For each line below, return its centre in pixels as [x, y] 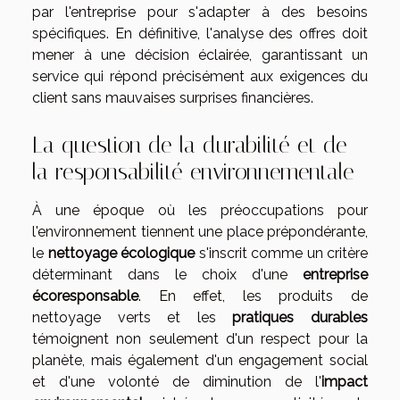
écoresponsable [85, 296]
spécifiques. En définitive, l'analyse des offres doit [200, 34]
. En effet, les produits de [253, 296]
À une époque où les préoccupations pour [200, 210]
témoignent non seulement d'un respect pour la [200, 338]
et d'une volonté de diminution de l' [177, 381]
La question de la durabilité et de [190, 145]
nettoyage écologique [121, 253]
